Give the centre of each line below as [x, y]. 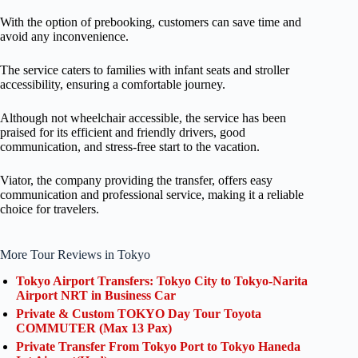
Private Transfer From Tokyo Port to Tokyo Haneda [158, 347]
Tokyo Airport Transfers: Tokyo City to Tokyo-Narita [162, 281]
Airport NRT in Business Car [96, 296]
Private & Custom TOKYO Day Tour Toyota [139, 314]
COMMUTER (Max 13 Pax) [94, 328]
